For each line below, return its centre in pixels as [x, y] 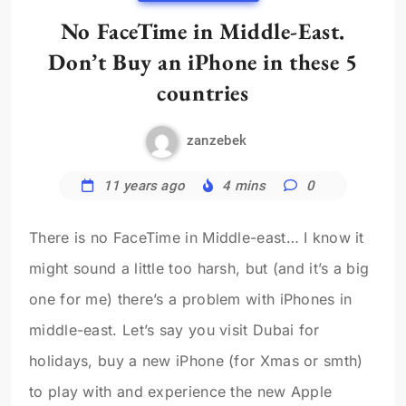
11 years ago [144, 186]
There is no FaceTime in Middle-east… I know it [197, 237]
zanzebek [217, 141]
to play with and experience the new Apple [181, 391]
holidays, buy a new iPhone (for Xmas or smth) [196, 361]
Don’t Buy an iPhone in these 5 [203, 62]
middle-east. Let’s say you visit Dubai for [174, 330]
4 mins [244, 186]
